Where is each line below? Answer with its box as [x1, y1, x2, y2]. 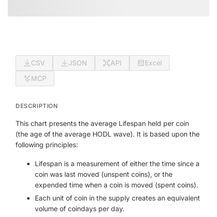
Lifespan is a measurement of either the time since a [35, 159, 200, 168]
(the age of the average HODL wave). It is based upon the [15, 130, 200, 138]
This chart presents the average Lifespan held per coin [15, 119, 189, 127]
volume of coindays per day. [35, 204, 124, 213]
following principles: [15, 140, 78, 149]
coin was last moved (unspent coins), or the [35, 170, 172, 178]
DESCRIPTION [15, 102, 58, 109]
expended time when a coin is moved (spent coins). [35, 181, 198, 189]
